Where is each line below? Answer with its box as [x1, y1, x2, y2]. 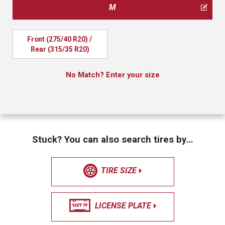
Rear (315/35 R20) [31, 45, 89, 53]
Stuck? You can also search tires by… [32, 134, 193, 145]
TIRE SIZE [101, 166, 137, 175]
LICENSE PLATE [94, 201, 151, 210]
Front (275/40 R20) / [27, 35, 92, 43]
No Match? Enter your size [65, 70, 160, 79]
